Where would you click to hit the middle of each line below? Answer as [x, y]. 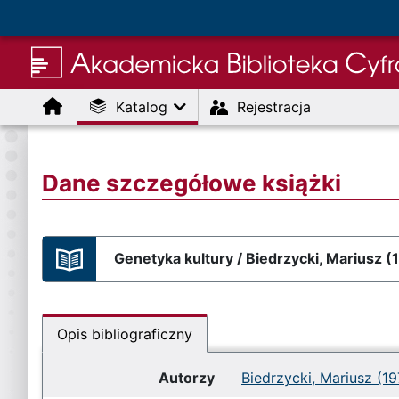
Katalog [144, 107]
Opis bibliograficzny [125, 334]
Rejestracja [274, 107]
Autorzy [187, 378]
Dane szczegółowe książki [191, 183]
